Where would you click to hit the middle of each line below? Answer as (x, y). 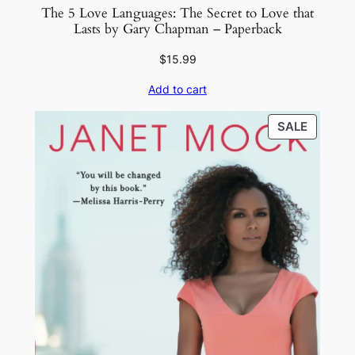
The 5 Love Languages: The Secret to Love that (177, 13)
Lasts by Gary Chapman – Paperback (177, 29)
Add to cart (177, 90)
